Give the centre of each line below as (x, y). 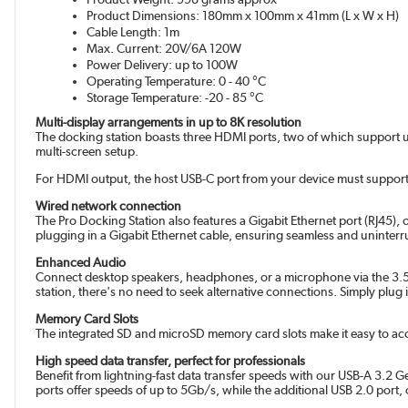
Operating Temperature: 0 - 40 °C (177, 82)
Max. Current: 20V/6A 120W (164, 49)
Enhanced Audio (81, 263)
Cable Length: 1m (133, 32)
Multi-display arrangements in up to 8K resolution (169, 122)
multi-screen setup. (87, 152)
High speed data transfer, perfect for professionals (171, 361)
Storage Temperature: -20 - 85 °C (175, 98)
